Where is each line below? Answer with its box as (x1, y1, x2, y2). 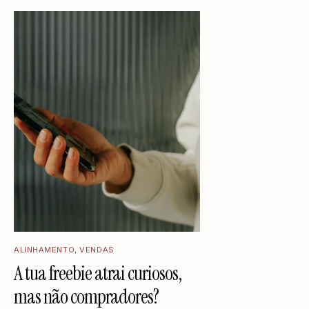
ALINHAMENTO (14, 244, 75, 255)
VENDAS (79, 244, 114, 255)
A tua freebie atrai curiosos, (14, 259, 182, 286)
